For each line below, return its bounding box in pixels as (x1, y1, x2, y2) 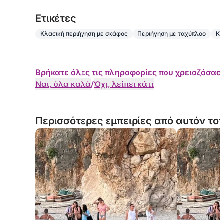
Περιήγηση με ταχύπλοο (137, 30, 206, 37)
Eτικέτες (35, 12, 76, 24)
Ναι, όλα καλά (35, 79, 91, 89)
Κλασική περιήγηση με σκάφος (40, 30, 128, 37)
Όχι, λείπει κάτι (94, 79, 154, 89)
